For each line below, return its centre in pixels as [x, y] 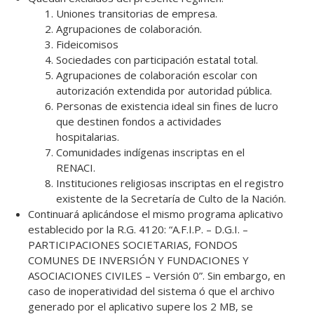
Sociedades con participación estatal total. [157, 59]
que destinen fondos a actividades [139, 121]
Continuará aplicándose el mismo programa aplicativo [156, 213]
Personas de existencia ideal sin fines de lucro [167, 105]
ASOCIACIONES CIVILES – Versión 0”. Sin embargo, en [157, 275]
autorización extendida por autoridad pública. [164, 90]
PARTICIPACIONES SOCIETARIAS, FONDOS [133, 244]
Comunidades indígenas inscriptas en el [150, 152]
